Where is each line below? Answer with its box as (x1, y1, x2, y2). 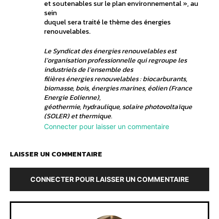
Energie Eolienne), (44, 92, 101, 103)
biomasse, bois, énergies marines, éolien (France (44, 83, 192, 94)
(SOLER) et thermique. (44, 111, 112, 122)
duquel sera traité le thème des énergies (44, 17, 171, 28)
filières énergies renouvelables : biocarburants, (44, 74, 187, 85)
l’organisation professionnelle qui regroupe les (44, 55, 187, 66)
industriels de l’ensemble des (44, 65, 133, 75)
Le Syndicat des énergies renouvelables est (44, 46, 176, 57)
